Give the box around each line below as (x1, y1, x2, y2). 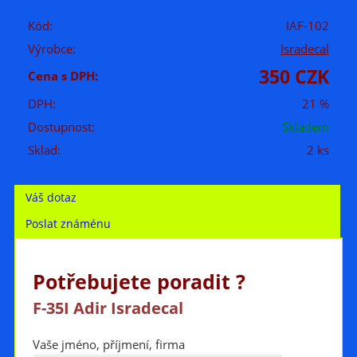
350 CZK (259, 63, 329, 89)
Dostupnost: (28, 118, 95, 135)
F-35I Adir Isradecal (32, 296, 183, 319)
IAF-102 (286, 17, 329, 34)
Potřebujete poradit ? (32, 268, 245, 295)
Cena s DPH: (28, 67, 98, 84)
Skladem (282, 118, 329, 135)
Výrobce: (28, 40, 76, 57)
